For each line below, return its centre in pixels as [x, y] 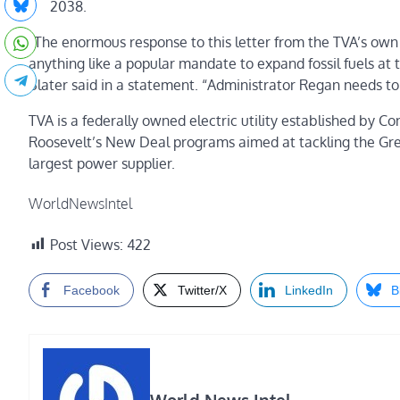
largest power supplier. [102, 164]
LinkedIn [309, 290]
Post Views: [87, 244]
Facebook [92, 290]
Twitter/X [202, 290]
